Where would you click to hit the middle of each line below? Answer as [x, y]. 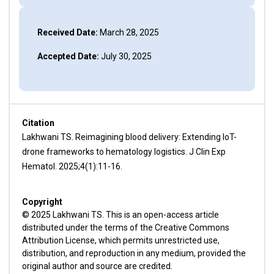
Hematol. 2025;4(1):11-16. [72, 166]
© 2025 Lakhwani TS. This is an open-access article [120, 215]
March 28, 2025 [128, 32]
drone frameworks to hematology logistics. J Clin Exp [124, 152]
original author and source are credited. [97, 266]
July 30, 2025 [125, 56]
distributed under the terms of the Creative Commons [125, 228]
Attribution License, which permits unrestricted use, [120, 240]
